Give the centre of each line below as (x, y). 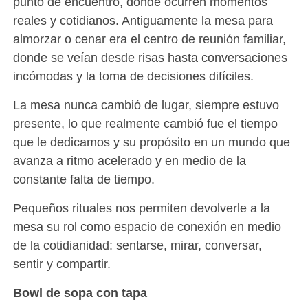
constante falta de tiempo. (84, 179)
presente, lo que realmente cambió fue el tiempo (145, 124)
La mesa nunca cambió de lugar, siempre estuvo (146, 105)
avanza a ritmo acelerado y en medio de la (129, 161)
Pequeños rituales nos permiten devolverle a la (141, 208)
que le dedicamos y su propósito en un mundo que (151, 142)
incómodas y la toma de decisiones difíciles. (133, 76)
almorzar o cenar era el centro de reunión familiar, (149, 39)
